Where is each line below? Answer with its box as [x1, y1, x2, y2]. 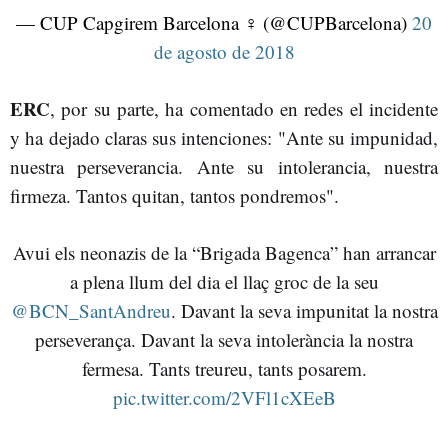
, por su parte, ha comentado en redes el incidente [50, 96, 438, 121]
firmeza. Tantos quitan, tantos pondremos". [10, 183, 339, 208]
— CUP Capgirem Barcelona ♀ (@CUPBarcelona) [16, 10, 412, 35]
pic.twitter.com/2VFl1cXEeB [112, 385, 336, 410]
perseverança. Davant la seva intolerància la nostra [35, 327, 413, 352]
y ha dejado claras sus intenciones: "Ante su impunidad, [10, 125, 438, 150]
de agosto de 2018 [153, 39, 295, 64]
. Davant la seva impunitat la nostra [170, 298, 438, 323]
